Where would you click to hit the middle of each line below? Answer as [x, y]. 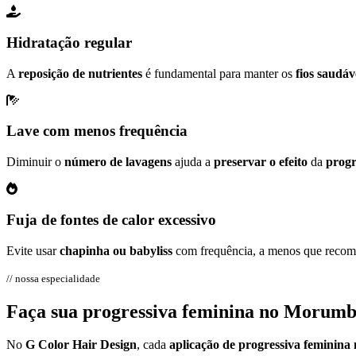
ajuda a [193, 162]
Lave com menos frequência [97, 131]
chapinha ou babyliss [116, 250]
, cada [153, 345]
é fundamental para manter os [219, 73]
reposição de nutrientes [80, 73]
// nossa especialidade [53, 278]
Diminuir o [35, 162]
